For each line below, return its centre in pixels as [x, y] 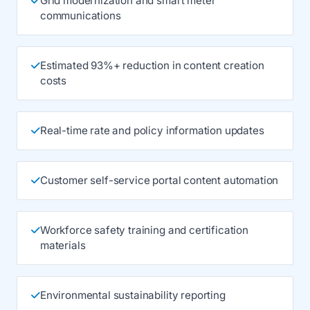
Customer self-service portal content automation [159, 180]
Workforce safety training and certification [144, 230]
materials [63, 245]
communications [80, 16]
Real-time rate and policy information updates [152, 130]
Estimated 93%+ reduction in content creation [152, 65]
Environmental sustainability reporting [133, 295]
